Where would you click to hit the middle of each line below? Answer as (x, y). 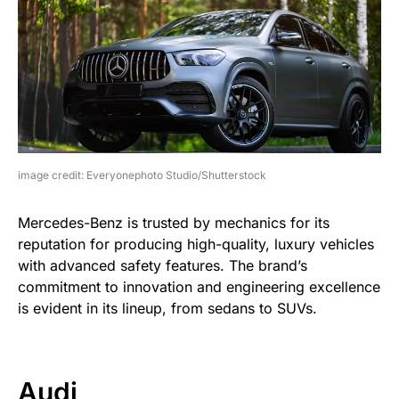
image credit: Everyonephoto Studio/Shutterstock (142, 175)
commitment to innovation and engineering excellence (199, 287)
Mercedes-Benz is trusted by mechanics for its (174, 223)
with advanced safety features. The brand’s (163, 266)
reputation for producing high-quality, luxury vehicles (196, 244)
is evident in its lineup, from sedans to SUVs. (167, 309)
